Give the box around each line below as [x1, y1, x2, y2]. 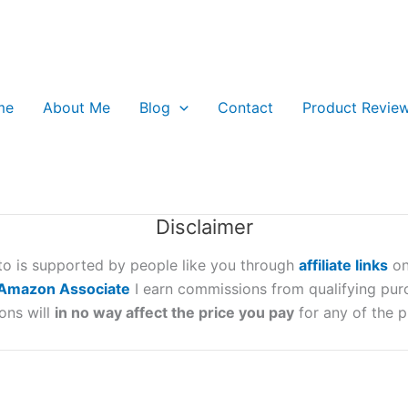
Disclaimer [155, 215, 253, 239]
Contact [217, 97, 273, 117]
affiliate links [299, 256, 388, 274]
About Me [42, 97, 110, 117]
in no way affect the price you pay [54, 303, 294, 321]
